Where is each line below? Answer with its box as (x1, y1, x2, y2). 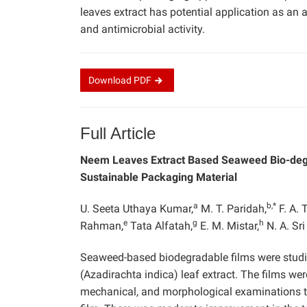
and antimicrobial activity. (80, 22, 205, 36)
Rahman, (80, 219, 123, 232)
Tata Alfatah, (127, 219, 193, 232)
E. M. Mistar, (197, 219, 259, 232)
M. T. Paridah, (198, 201, 267, 215)
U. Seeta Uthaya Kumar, (80, 201, 193, 215)
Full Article (80, 123, 156, 143)
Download (88, 74, 134, 86)
